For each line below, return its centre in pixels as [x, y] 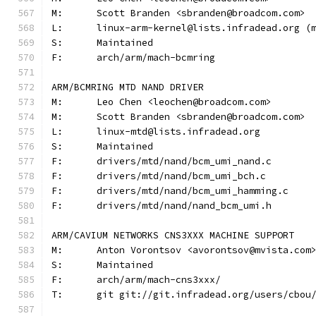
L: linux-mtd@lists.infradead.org [178, 132]
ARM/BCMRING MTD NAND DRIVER [128, 87]
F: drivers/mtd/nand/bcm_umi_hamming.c [193, 191]
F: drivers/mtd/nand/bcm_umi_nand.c [184, 161]
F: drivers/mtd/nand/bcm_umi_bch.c [181, 176]
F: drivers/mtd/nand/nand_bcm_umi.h [184, 206]
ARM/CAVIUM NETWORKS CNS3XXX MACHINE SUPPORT [173, 235]
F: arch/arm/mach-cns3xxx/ [159, 280]
